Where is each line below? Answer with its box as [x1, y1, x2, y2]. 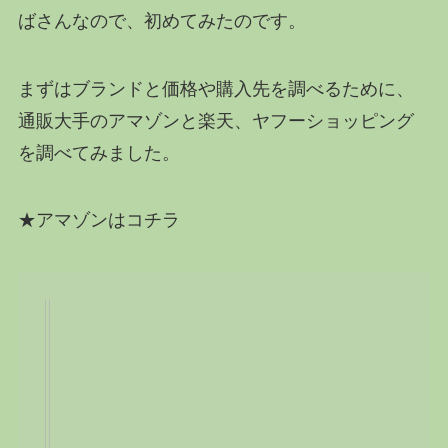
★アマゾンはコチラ [17, 210, 180, 231]
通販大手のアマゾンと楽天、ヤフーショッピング [17, 110, 414, 131]
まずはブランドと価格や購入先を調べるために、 [17, 78, 414, 99]
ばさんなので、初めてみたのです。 [17, 10, 306, 31]
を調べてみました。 [17, 142, 180, 163]
